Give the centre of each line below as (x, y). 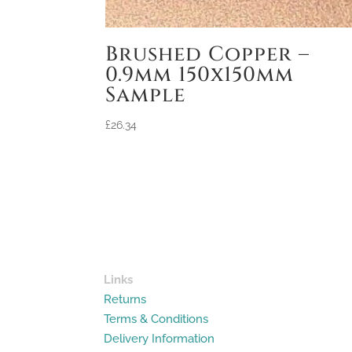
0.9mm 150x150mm (200, 75)
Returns (125, 300)
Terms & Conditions (156, 319)
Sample (146, 95)
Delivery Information (159, 339)
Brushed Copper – (208, 54)
